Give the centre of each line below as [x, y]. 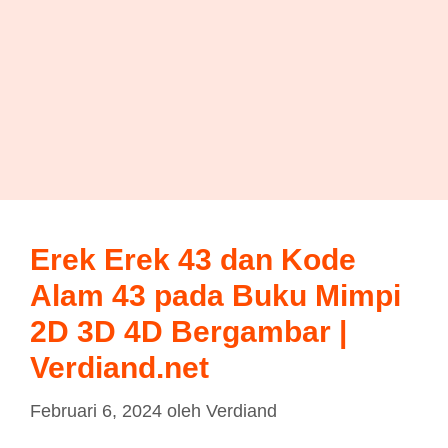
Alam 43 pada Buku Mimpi [215, 295]
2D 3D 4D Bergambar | [188, 331]
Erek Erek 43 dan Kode [193, 259]
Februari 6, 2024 [96, 411]
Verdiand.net [119, 367]
